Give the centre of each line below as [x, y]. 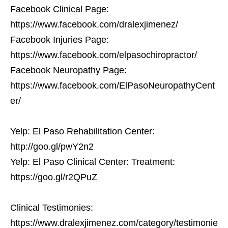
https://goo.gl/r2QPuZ [54, 177]
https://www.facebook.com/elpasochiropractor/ [104, 55]
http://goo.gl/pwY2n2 [52, 146]
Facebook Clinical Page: [60, 9]
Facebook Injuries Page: [60, 39]
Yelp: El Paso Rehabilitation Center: [82, 131]
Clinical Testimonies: [52, 207]
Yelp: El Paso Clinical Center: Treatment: [93, 162]
